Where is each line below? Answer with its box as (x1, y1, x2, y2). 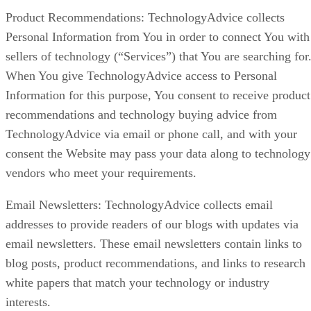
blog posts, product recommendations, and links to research (6, 256, 305, 271)
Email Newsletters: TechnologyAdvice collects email (6, 198, 273, 212)
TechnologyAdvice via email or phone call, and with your (6, 127, 297, 142)
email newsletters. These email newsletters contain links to (6, 237, 302, 251)
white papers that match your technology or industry (6, 276, 269, 290)
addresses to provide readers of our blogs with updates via (6, 217, 299, 232)
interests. (6, 295, 51, 310)
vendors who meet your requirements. (6, 166, 196, 180)
